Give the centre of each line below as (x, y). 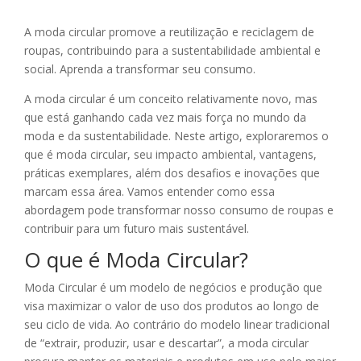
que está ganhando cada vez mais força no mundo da (165, 118)
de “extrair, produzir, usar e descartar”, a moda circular (166, 343)
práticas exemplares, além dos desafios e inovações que (172, 173)
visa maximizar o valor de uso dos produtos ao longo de (172, 306)
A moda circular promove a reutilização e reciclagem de (169, 32)
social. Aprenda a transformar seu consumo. (140, 69)
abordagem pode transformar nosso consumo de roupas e (179, 210)
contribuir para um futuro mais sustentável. (137, 229)
